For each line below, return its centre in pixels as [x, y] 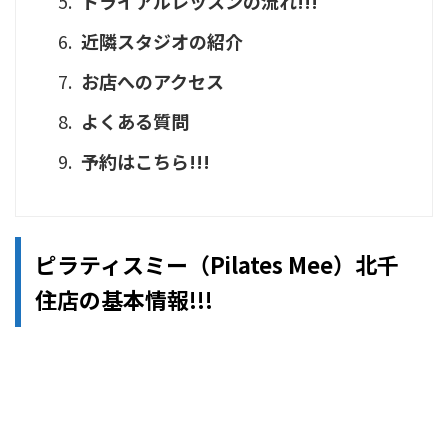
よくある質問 [135, 121]
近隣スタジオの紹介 [162, 41]
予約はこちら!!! [145, 161]
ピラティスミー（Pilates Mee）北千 [217, 264]
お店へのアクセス [152, 81]
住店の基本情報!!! [124, 299]
